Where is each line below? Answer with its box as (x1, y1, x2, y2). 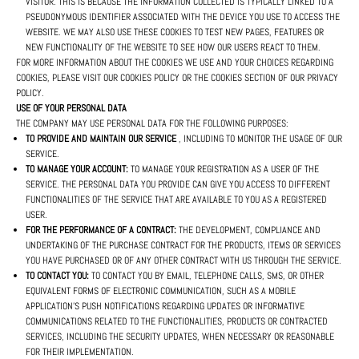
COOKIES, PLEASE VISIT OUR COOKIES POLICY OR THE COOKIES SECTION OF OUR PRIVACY (16, 71, 338, 85)
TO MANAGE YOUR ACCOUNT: (26, 163, 128, 176)
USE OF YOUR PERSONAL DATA (16, 102, 127, 115)
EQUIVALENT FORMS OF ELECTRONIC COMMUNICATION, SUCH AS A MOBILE (26, 284, 296, 298)
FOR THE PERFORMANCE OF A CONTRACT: (26, 224, 176, 237)
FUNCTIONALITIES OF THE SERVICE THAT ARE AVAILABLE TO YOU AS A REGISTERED (26, 193, 327, 207)
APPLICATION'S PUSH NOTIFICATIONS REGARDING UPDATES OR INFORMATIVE (26, 300, 305, 313)
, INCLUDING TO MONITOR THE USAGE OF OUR (176, 132, 342, 146)
